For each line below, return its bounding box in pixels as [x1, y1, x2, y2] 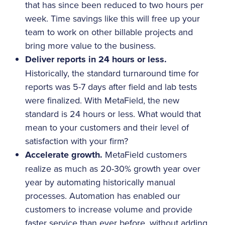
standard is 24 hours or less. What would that [25, 107, 201, 120]
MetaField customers [102, 148, 187, 161]
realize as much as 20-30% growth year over [25, 162, 200, 175]
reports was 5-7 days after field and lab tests [25, 80, 197, 93]
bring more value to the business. [25, 39, 156, 52]
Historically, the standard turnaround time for [25, 66, 199, 79]
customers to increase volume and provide [25, 202, 192, 215]
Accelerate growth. [25, 148, 102, 161]
